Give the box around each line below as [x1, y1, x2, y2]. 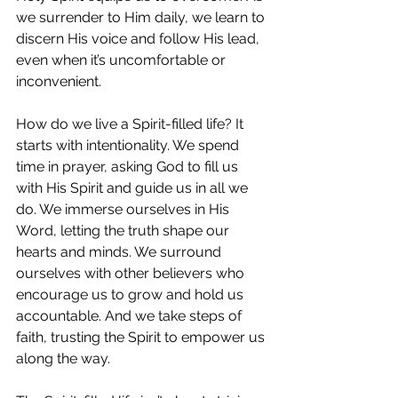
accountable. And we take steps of [16, 307, 245, 324]
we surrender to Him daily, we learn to [16, 9, 268, 26]
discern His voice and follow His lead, [16, 30, 263, 47]
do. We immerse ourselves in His [16, 201, 233, 218]
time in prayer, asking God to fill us [16, 158, 242, 175]
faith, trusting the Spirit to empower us [16, 329, 268, 346]
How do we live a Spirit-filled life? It [16, 115, 247, 132]
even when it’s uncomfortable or [16, 52, 229, 68]
